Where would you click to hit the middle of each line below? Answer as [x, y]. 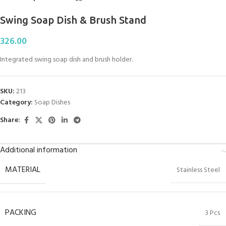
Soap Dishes [52, 102]
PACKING [21, 213]
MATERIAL [23, 170]
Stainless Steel [198, 170]
